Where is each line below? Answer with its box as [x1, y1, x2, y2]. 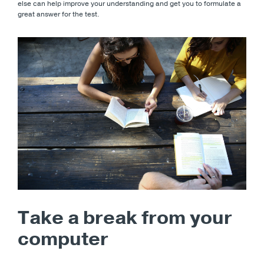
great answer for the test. [18, 9, 100, 19]
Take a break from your [18, 204, 232, 230]
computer [18, 226, 108, 252]
